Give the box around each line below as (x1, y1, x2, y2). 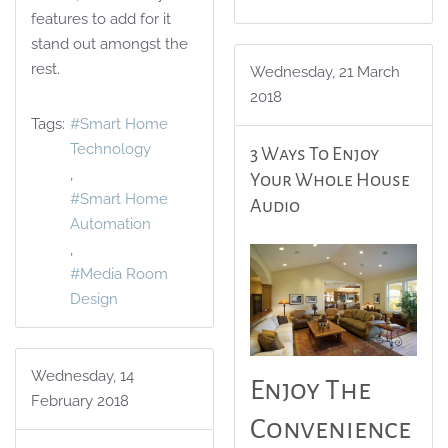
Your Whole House (250, 170, 410, 191)
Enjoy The (250, 375, 371, 406)
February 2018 (31, 392, 129, 411)
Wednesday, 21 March (250, 63, 400, 82)
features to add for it (31, 10, 171, 29)
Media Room (80, 265, 168, 284)
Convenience (250, 414, 411, 445)
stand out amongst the (31, 35, 188, 54)
